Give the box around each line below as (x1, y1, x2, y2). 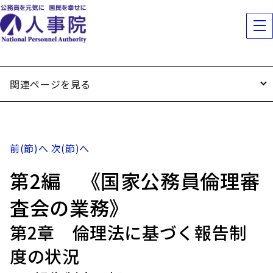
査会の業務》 (10, 193, 129, 221)
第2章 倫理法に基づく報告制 (10, 220, 247, 244)
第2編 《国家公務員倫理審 (10, 166, 260, 194)
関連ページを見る (10, 77, 91, 91)
